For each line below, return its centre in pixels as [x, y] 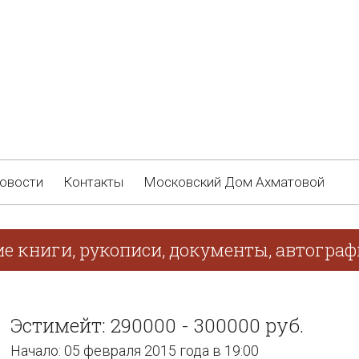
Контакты [93, 182]
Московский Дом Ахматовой [234, 182]
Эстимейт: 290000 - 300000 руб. [157, 325]
